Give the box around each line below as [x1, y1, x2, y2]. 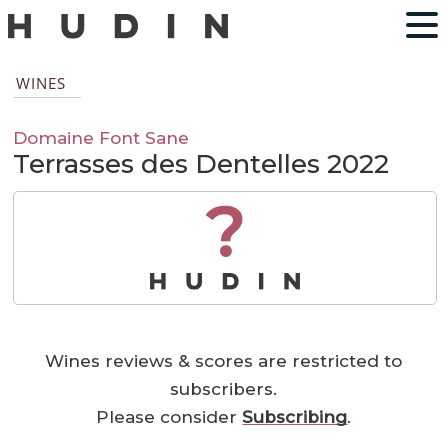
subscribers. [170, 379, 278, 400]
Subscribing [242, 407, 348, 428]
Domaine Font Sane [13, 127, 190, 149]
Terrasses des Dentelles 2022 [13, 148, 390, 181]
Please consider [96, 407, 243, 428]
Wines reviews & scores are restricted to [45, 351, 403, 372]
